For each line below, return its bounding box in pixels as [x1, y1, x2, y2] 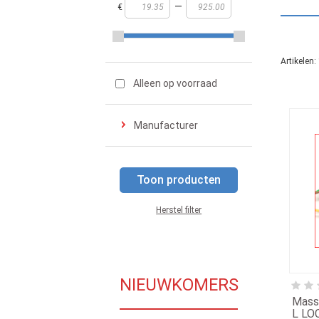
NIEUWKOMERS [120, 275, 239, 295]
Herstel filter [156, 205, 202, 215]
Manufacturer [134, 120, 198, 131]
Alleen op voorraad [132, 78, 217, 89]
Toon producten [137, 173, 221, 187]
